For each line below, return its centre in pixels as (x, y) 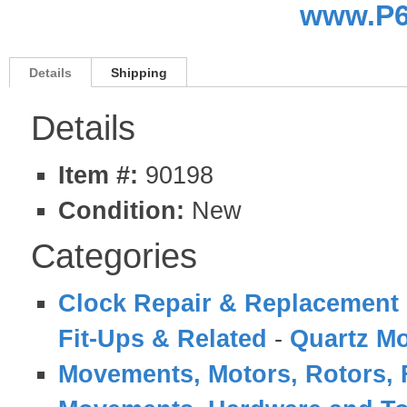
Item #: (102, 175)
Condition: (121, 210)
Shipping (139, 73)
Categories (114, 256)
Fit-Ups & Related (163, 338)
